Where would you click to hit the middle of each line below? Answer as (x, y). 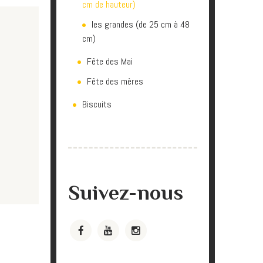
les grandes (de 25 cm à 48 (141, 24)
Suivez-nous (126, 193)
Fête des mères (115, 81)
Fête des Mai (110, 61)
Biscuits (97, 104)
